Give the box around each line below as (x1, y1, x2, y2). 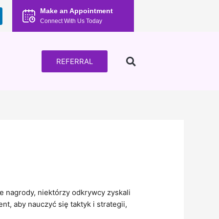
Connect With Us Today (40, 18, 103, 24)
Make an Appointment (40, 7, 113, 15)
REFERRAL (56, 56, 93, 66)
